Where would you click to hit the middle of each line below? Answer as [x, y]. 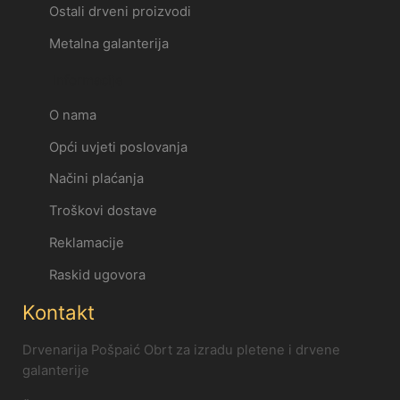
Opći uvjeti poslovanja [118, 147]
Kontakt [58, 312]
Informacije [88, 81]
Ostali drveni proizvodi [120, 12]
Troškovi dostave [103, 211]
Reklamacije [86, 243]
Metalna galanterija [108, 44]
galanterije [56, 370]
